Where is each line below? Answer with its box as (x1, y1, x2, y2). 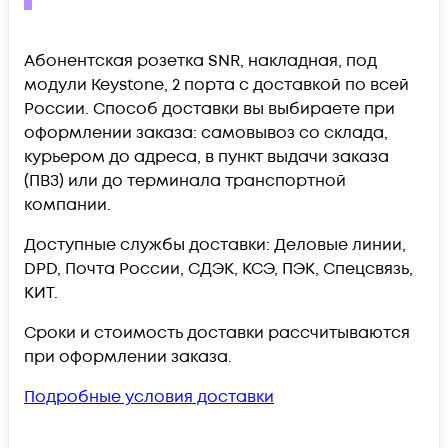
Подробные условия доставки (24, 385, 274, 408)
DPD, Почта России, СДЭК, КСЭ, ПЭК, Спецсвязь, (24, 257, 413, 280)
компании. (24, 193, 111, 216)
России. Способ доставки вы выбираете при (24, 97, 395, 120)
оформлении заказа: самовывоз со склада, (24, 121, 388, 144)
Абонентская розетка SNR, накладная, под (24, 49, 377, 72)
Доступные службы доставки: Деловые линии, (24, 233, 406, 256)
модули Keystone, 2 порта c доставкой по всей (24, 73, 409, 96)
